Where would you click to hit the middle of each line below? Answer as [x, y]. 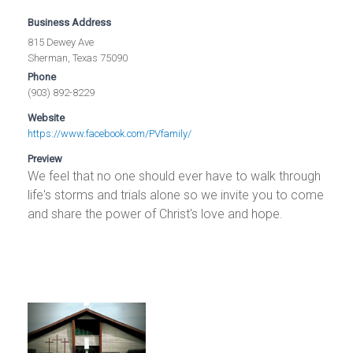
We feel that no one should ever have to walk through [175, 176]
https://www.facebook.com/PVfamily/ [110, 134]
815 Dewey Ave [61, 43]
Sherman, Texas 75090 [78, 58]
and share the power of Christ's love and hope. [156, 214]
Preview [45, 159]
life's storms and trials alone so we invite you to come [176, 195]
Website [46, 118]
